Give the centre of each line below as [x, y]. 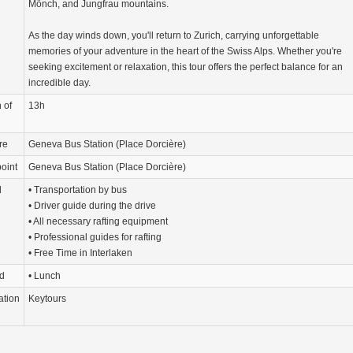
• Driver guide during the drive [92, 205]
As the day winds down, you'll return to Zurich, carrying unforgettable [174, 35]
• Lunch [45, 275]
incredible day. [59, 82]
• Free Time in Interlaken [80, 253]
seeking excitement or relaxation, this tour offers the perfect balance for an [186, 67]
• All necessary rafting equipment [98, 221]
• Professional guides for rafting [95, 237]
